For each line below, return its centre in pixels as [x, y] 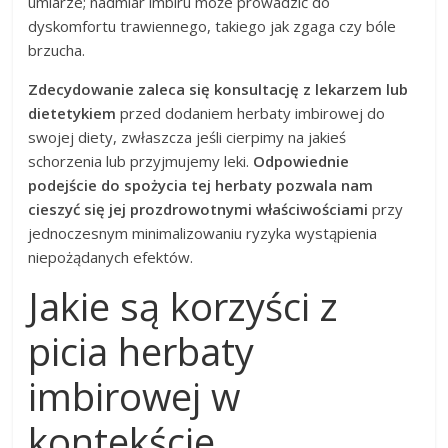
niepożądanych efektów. [111, 256]
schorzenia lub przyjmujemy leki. [141, 160]
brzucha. [57, 49]
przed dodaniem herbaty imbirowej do [251, 112]
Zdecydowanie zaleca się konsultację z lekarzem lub [218, 88]
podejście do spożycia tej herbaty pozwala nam [201, 184]
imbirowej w [134, 395]
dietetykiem [72, 112]
